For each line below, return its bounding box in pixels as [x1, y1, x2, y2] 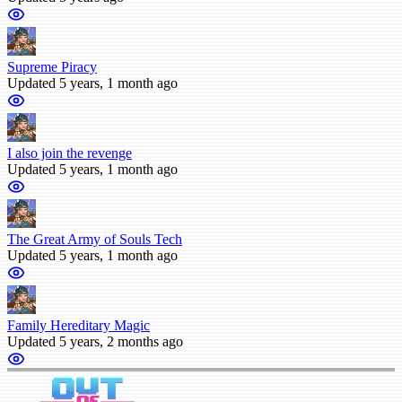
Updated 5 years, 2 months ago [7, 333, 183, 349]
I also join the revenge [7, 144, 132, 161]
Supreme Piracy [7, 58, 97, 74]
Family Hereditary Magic [7, 317, 150, 333]
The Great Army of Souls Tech [7, 231, 182, 247]
